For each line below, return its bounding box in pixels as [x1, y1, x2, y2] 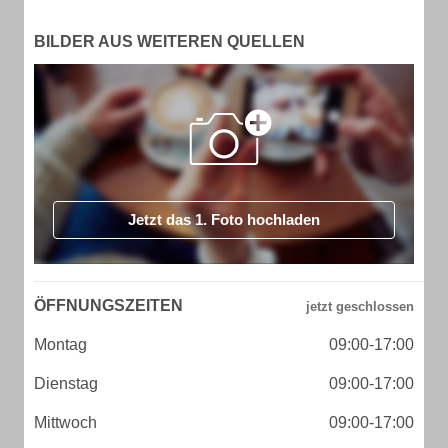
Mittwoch [34, 414, 97, 431]
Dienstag [34, 375, 98, 392]
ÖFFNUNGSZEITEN [34, 297, 183, 314]
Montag [34, 336, 87, 353]
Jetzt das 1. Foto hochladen [128, 211, 320, 228]
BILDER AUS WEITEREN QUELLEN [34, 33, 305, 50]
